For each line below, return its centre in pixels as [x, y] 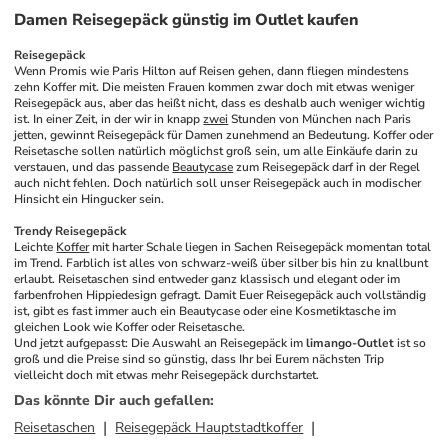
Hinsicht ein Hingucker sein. [89, 199]
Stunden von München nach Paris [320, 119]
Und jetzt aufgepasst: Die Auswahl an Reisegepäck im [160, 343]
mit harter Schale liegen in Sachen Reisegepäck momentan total [260, 247]
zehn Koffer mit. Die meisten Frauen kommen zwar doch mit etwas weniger [214, 87]
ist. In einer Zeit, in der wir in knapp [109, 119]
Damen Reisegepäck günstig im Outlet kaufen [187, 20]
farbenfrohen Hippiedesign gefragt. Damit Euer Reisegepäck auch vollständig [220, 295]
